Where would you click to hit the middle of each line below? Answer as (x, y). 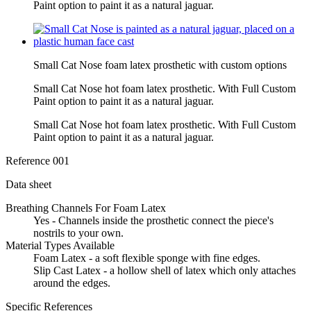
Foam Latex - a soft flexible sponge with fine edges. (147, 258)
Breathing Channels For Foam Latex (86, 208)
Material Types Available (60, 246)
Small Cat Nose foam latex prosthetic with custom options (160, 65)
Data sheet (28, 185)
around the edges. (72, 283)
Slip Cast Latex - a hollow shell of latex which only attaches (165, 271)
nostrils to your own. (78, 233)
